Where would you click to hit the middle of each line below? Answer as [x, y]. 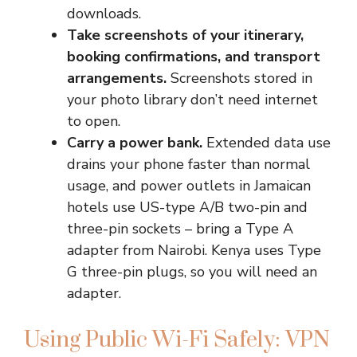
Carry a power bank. [135, 143]
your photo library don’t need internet [192, 100]
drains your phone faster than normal [188, 164]
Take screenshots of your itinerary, [185, 35]
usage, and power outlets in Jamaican [189, 186]
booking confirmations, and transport [194, 57]
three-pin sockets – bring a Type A [180, 229]
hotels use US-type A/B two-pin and [187, 207]
